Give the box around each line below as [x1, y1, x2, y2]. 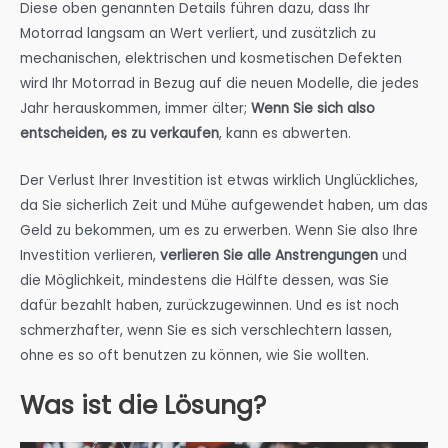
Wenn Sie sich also [251, 99, 375, 119]
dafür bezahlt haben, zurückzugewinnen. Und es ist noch [20, 296, 399, 316]
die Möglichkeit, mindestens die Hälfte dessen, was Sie [20, 271, 389, 291]
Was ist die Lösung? [20, 387, 266, 423]
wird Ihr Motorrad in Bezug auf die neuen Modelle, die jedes [20, 74, 419, 94]
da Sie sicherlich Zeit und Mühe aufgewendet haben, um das [20, 196, 428, 216]
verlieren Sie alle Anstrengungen [160, 246, 378, 266]
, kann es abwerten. [219, 124, 351, 144]
